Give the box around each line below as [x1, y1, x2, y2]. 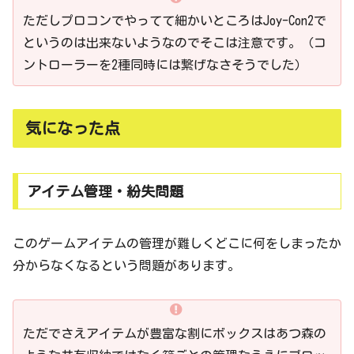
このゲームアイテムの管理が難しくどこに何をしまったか [13, 236, 341, 250]
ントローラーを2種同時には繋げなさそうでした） [23, 58, 307, 71]
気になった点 [25, 119, 120, 136]
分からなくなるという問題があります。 [13, 258, 240, 272]
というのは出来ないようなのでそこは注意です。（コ [23, 36, 326, 49]
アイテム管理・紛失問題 [26, 183, 183, 198]
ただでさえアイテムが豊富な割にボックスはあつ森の [23, 326, 326, 340]
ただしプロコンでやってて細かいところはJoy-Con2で [23, 13, 326, 27]
